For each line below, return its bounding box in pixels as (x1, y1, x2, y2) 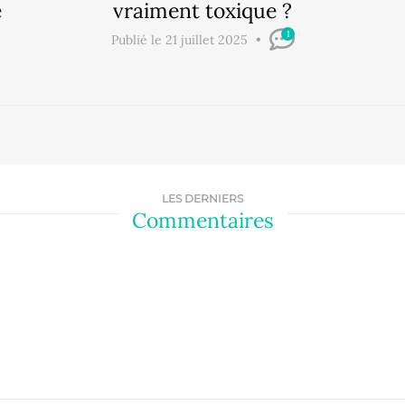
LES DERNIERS (162, 191, 243, 205)
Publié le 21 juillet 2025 (110, 31, 251, 48)
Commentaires (131, 206, 274, 233)
